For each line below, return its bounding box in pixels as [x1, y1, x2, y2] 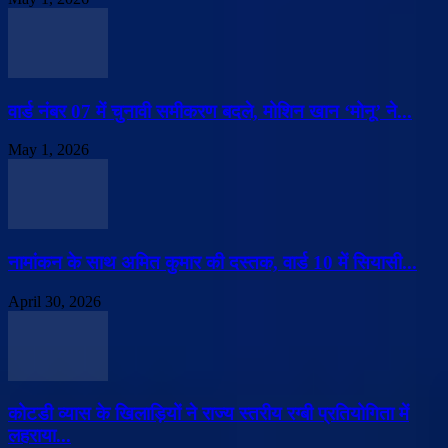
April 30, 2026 [8, 292, 101, 310]
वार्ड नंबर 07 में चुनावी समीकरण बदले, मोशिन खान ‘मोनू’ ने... [8, 100, 412, 122]
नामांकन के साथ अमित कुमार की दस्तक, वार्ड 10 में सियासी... [8, 251, 417, 273]
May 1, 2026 [8, 141, 89, 159]
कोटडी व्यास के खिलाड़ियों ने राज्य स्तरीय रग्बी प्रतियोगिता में [8, 403, 409, 425]
